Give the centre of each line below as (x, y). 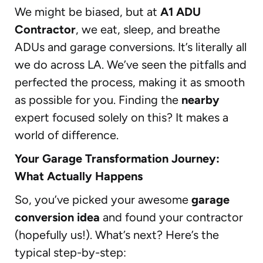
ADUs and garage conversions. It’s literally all (131, 47)
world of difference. (67, 135)
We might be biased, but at (87, 11)
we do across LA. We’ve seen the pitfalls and (131, 64)
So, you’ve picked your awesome (103, 199)
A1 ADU (181, 11)
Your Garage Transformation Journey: (117, 158)
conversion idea (57, 217)
